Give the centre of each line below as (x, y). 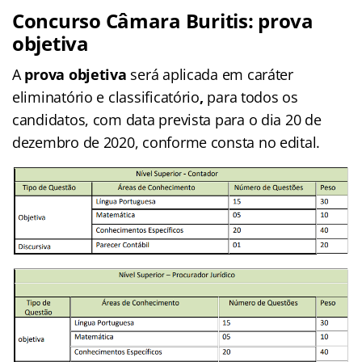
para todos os (250, 97)
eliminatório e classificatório (106, 97)
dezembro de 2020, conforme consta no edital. (166, 142)
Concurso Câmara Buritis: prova (163, 20)
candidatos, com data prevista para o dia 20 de (167, 119)
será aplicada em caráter (210, 74)
